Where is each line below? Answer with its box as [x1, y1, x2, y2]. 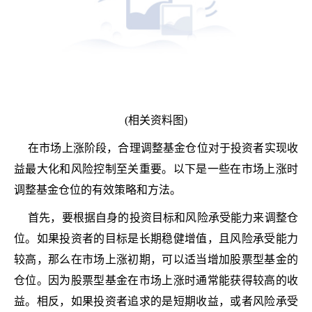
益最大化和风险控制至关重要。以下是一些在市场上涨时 [14, 163, 298, 175]
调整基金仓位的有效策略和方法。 [14, 184, 181, 196]
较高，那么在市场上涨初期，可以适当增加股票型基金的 [14, 253, 298, 265]
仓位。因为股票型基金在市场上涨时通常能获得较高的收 [14, 274, 298, 286]
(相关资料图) [125, 114, 187, 126]
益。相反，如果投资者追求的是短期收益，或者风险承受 [14, 295, 298, 307]
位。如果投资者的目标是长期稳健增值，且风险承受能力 [14, 233, 298, 244]
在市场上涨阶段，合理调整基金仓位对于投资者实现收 [28, 142, 298, 154]
